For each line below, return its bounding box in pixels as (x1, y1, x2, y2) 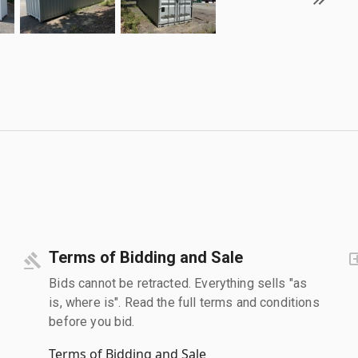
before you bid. (49, 313, 135, 329)
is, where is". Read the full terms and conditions (49, 294, 320, 310)
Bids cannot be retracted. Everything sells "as (49, 275, 308, 291)
